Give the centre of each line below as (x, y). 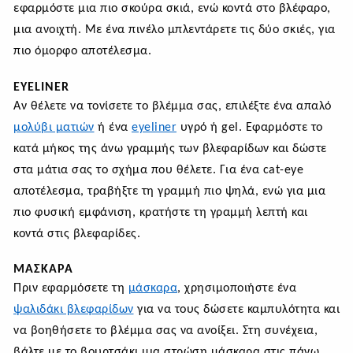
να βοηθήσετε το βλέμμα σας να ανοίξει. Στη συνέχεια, (165, 331)
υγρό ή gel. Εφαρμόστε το (250, 127)
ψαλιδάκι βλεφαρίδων (74, 310)
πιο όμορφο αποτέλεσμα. (84, 52)
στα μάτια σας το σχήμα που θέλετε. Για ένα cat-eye (158, 170)
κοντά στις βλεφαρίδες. (77, 234)
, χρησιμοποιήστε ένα (237, 289)
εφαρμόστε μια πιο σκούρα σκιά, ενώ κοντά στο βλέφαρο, (172, 9)
